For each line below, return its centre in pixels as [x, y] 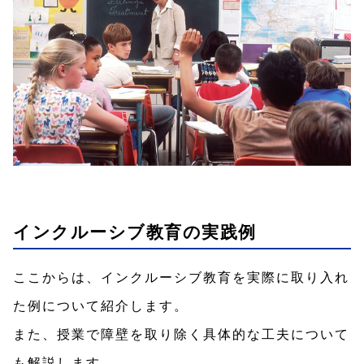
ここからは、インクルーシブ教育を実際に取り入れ [181, 276]
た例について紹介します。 [101, 305]
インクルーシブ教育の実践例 [135, 231]
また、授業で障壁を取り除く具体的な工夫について [181, 333]
